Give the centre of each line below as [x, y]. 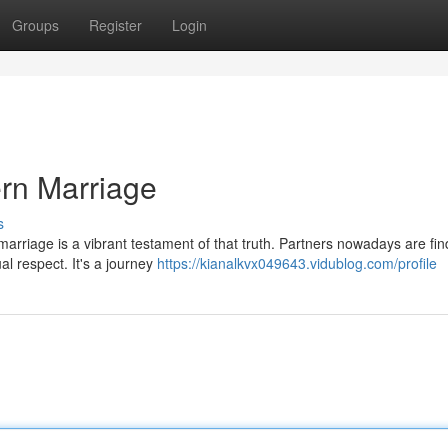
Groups [35, 25]
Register [115, 25]
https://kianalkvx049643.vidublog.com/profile [297, 263]
